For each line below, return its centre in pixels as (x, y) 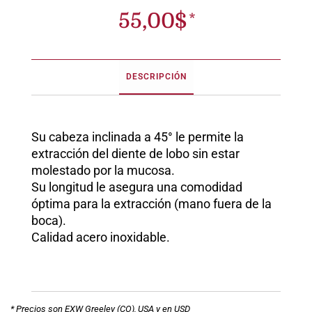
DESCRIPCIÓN (156, 77)
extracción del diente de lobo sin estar (135, 154)
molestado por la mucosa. (103, 170)
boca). (49, 220)
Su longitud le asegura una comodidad (137, 187)
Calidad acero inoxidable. (101, 237)
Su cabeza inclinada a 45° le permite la (138, 137)
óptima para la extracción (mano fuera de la (151, 204)
